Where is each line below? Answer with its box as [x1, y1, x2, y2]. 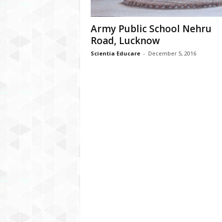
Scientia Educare [90, 50, 140, 57]
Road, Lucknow [90, 34, 160, 48]
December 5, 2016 [148, 50, 196, 57]
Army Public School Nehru [90, 22, 212, 36]
